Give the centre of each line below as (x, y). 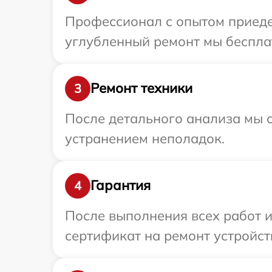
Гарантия (121, 185)
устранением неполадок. (145, 138)
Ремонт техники (141, 88)
